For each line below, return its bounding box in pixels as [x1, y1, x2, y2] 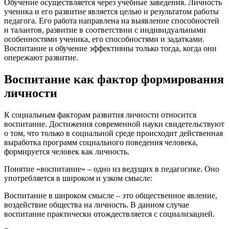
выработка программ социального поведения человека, [4, 138, 198, 147]
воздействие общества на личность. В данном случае [4, 200, 189, 210]
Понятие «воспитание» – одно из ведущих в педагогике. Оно [4, 165, 219, 174]
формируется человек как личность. [4, 147, 129, 156]
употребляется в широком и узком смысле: [4, 174, 152, 183]
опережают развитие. [4, 53, 78, 62]
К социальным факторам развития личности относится [4, 110, 196, 120]
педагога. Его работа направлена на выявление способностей [4, 16, 219, 26]
